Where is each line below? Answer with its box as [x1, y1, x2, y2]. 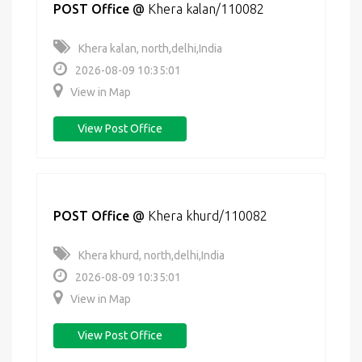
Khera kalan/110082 [148, 2, 264, 16]
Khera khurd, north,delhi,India [78, 249, 225, 262]
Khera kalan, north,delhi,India [78, 42, 222, 55]
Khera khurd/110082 [148, 208, 267, 223]
